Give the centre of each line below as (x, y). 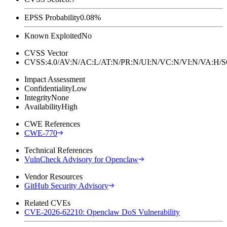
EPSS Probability (52, 17)
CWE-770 (41, 133)
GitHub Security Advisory (66, 185)
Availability (43, 106)
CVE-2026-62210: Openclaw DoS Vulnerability (102, 212)
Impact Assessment (55, 79)
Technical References (59, 150)
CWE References (52, 124)
